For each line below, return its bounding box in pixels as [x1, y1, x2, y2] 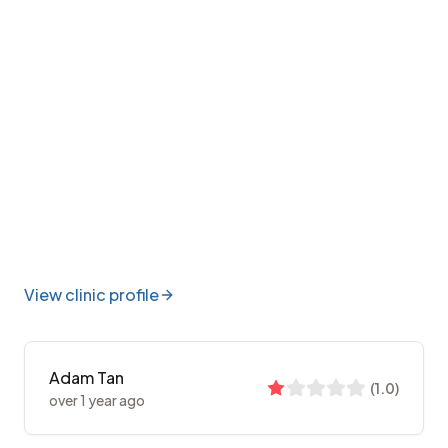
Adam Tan [49, 367, 124, 389]
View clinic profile [24, 284, 159, 306]
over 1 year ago [49, 391, 145, 410]
